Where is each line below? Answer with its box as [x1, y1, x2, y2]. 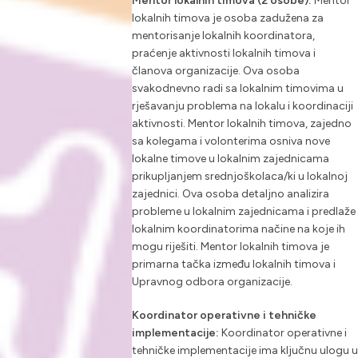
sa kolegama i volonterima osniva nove [131, 134, 330, 149]
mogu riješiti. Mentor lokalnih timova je [131, 240, 329, 254]
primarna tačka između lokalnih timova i [131, 257, 336, 272]
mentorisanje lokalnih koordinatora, [131, 29, 315, 43]
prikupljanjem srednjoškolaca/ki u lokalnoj [131, 169, 348, 184]
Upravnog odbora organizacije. [131, 275, 292, 289]
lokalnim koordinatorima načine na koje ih [131, 222, 345, 237]
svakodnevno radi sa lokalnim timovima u [131, 82, 344, 96]
